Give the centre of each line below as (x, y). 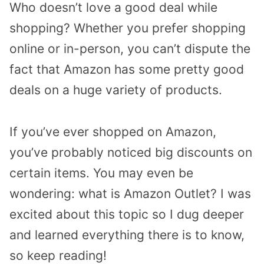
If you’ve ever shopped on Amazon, (113, 132)
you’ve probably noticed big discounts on (131, 153)
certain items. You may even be (101, 173)
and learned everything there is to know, (127, 235)
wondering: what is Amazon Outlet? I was (130, 194)
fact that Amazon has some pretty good (127, 70)
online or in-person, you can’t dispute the (130, 49)
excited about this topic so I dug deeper (127, 214)
